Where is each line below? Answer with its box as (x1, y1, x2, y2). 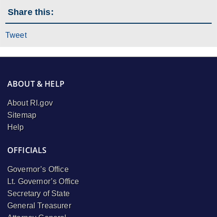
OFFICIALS (7, 145, 47, 156)
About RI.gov (7, 98, 53, 107)
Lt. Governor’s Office (7, 177, 79, 186)
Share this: (8, 7, 54, 17)
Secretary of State (7, 189, 70, 198)
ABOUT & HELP (7, 78, 64, 89)
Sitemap (7, 110, 37, 119)
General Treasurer (7, 201, 71, 210)
